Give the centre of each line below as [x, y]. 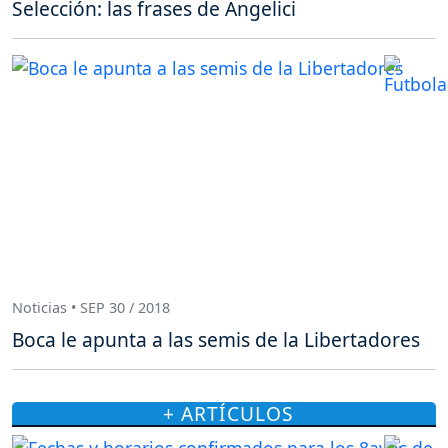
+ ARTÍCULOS [228, 413]
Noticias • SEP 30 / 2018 [91, 308]
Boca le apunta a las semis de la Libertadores [216, 339]
